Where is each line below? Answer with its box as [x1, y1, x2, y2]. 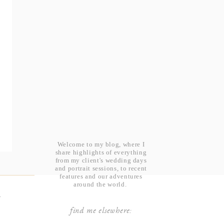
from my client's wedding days [55, 156, 147, 164]
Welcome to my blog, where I [57, 140, 145, 148]
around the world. [73, 180, 128, 188]
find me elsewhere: [69, 207, 132, 215]
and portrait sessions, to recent [55, 164, 147, 172]
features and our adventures [59, 172, 142, 180]
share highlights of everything [55, 148, 147, 156]
